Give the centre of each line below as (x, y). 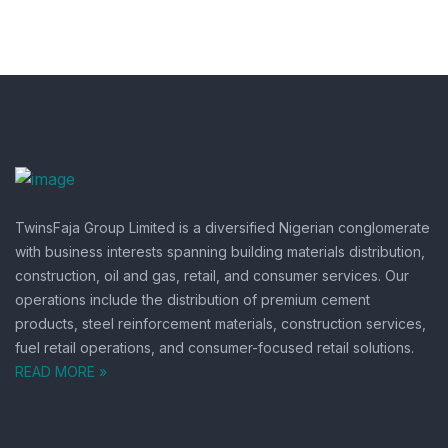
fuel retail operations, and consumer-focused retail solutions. (214, 347)
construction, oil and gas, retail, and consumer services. (198, 275)
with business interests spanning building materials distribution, (220, 251)
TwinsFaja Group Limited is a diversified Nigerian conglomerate (222, 227)
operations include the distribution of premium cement (192, 299)
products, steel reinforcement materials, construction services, (220, 323)
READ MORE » (61, 371)
